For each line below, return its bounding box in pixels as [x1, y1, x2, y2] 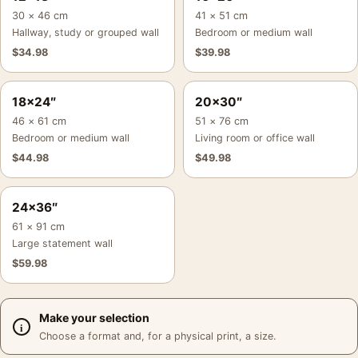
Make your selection [39, 311, 149, 324]
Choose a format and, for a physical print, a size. [39, 330, 276, 342]
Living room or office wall [195, 132, 315, 144]
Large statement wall [12, 237, 113, 249]
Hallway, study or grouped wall [12, 26, 159, 38]
